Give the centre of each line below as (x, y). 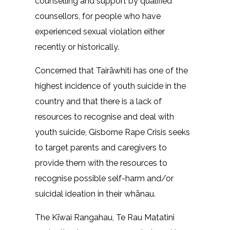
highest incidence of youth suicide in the (110, 86)
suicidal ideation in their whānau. (95, 194)
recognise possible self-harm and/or (104, 178)
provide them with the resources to (101, 163)
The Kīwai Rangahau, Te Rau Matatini (105, 217)
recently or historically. (77, 47)
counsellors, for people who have (98, 16)
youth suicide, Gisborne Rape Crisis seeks (112, 132)
